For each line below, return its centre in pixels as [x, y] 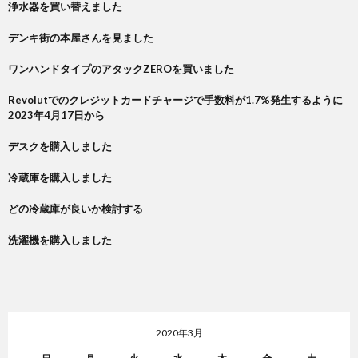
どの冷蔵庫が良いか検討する [76, 209]
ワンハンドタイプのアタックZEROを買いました [121, 69]
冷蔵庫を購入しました [60, 177]
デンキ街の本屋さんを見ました [81, 38]
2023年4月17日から [56, 115]
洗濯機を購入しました [60, 240]
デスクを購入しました [60, 146]
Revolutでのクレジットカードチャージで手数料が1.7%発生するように [175, 100]
